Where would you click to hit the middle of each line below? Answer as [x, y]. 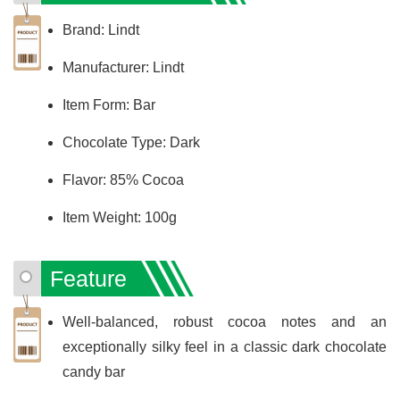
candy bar [94, 371]
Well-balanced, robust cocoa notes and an [225, 321]
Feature [88, 278]
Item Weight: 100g [120, 217]
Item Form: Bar [109, 104]
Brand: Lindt [101, 29]
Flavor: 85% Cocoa [123, 179]
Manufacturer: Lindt [123, 67]
